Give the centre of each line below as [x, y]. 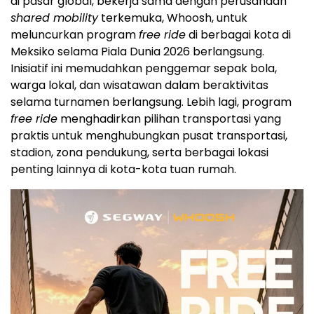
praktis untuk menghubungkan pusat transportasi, [149, 136]
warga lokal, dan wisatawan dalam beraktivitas [139, 86]
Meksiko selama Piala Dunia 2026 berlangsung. [137, 52]
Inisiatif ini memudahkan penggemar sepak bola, [144, 69]
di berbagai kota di [238, 35]
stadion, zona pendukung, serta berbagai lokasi [139, 153]
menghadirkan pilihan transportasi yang [169, 119]
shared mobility [54, 18]
